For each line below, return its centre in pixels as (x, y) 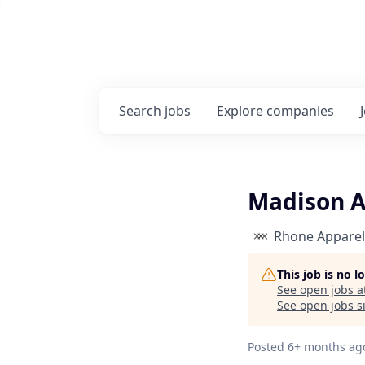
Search (142, 111)
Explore (242, 111)
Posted (266, 347)
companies (300, 111)
